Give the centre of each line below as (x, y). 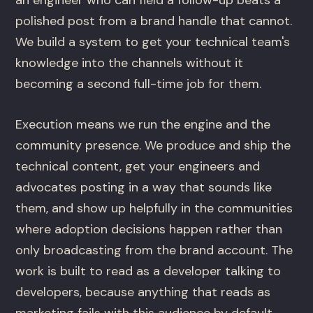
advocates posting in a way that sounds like (144, 188)
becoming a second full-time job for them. (139, 84)
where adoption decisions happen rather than (149, 230)
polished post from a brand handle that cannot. (154, 21)
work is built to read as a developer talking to (148, 271)
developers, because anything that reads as (143, 292)
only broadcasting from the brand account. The (154, 250)
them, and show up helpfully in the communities (154, 209)
